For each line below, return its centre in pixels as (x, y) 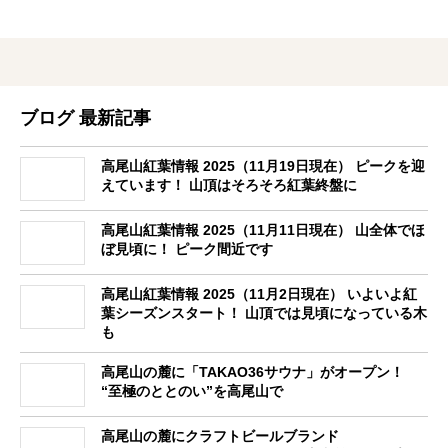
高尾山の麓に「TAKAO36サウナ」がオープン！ (252, 371)
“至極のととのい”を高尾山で (192, 390)
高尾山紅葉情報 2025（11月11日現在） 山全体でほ (263, 229)
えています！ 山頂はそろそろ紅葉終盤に (229, 184)
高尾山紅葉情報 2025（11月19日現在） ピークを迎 (263, 165)
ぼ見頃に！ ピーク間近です (187, 248)
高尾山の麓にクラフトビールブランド (220, 435)
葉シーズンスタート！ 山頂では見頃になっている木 (264, 312)
